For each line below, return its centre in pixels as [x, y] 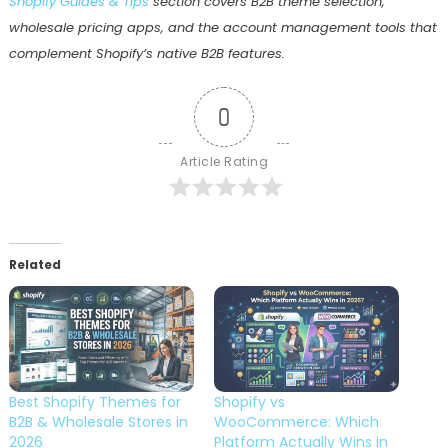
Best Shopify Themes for [94, 401]
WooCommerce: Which [296, 421]
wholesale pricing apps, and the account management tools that [222, 28]
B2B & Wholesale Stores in [98, 421]
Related [34, 265]
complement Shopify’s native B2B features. [146, 54]
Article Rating [224, 162]
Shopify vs [249, 401]
